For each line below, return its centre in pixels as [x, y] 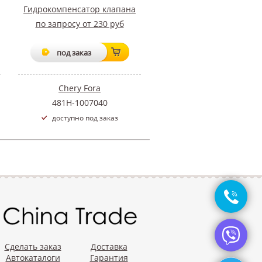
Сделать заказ [33, 247]
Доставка [109, 247]
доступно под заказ [85, 118]
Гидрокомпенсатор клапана [80, 9]
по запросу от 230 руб [80, 23]
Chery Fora [80, 88]
